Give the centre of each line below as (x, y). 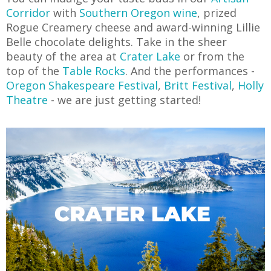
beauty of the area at (63, 56)
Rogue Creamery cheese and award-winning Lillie (133, 27)
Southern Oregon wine (138, 12)
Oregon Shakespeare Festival (82, 85)
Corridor (28, 12)
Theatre (27, 100)
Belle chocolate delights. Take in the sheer (116, 41)
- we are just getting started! (124, 100)
